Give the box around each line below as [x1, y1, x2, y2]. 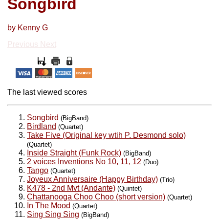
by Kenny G [7, 23, 48, 32]
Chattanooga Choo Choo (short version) [27, 192, 165, 201]
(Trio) [160, 175, 175, 183]
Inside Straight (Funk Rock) [27, 148, 121, 157]
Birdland [27, 122, 56, 131]
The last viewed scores [7, 88, 87, 96]
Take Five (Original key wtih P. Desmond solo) [27, 131, 186, 139]
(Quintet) [117, 184, 142, 192]
